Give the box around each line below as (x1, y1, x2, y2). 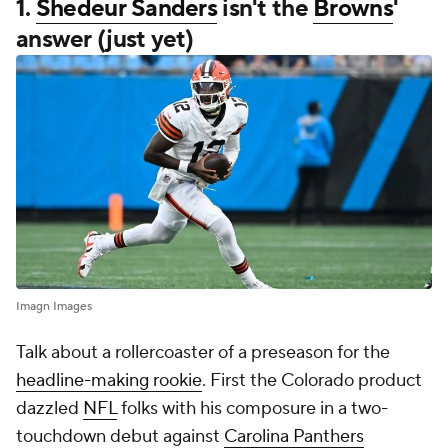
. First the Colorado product (202, 369, 422, 393)
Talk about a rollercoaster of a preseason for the (16, 341, 390, 365)
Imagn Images (16, 299, 92, 315)
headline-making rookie (16, 369, 202, 393)
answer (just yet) (16, 24, 194, 55)
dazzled (16, 397, 83, 421)
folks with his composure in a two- (117, 397, 388, 421)
